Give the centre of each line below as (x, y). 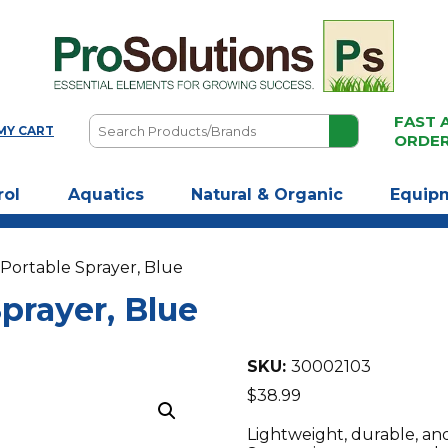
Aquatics (105, 194)
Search (116, 122)
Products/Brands (153, 140)
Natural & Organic (266, 194)
